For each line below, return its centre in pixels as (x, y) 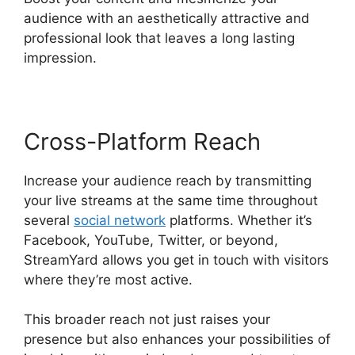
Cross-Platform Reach (142, 141)
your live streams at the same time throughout (171, 200)
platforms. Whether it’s (239, 220)
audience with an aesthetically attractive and (167, 18)
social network (120, 220)
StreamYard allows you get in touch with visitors (176, 260)
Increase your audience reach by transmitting (168, 180)
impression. (60, 57)
